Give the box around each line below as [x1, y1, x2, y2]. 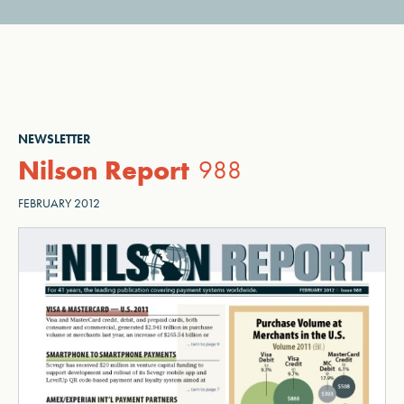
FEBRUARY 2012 [18, 195, 100, 212]
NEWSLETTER [18, 131, 91, 148]
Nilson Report [18, 153, 189, 188]
